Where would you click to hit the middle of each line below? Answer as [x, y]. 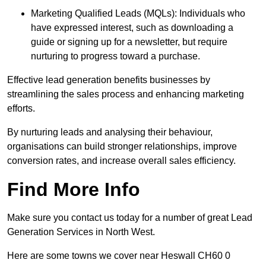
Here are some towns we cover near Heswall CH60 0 [119, 256]
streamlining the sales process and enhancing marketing [126, 94]
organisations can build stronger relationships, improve [122, 147]
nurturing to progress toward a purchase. [115, 56]
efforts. [21, 109]
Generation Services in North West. [81, 232]
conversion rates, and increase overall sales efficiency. [121, 161]
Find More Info [74, 190]
